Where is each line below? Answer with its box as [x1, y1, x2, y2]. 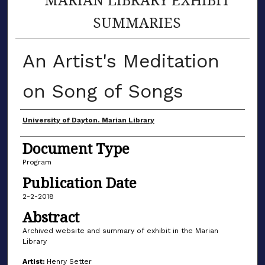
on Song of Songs [22, 79, 183, 102]
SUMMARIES [93, 12, 182, 32]
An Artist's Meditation [22, 49, 219, 72]
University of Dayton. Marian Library [22, 115, 154, 124]
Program [22, 157, 51, 166]
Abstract [22, 207, 79, 227]
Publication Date [22, 172, 137, 192]
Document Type [22, 138, 130, 158]
